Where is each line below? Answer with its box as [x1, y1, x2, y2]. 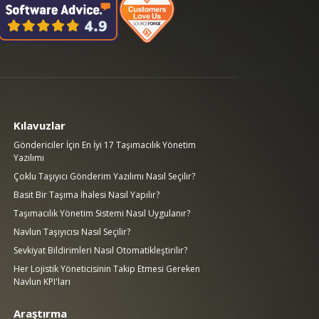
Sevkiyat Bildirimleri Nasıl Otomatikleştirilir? [14, 244, 188, 256]
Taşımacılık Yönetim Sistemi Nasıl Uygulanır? [14, 207, 191, 219]
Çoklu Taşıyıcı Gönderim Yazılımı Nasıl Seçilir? [14, 170, 196, 182]
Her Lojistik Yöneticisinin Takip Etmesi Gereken [14, 263, 201, 275]
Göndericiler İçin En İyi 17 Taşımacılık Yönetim [14, 139, 197, 151]
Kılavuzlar [14, 118, 66, 132]
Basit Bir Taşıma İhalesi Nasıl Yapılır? [14, 189, 160, 201]
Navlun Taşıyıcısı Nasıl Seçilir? [14, 226, 131, 238]
